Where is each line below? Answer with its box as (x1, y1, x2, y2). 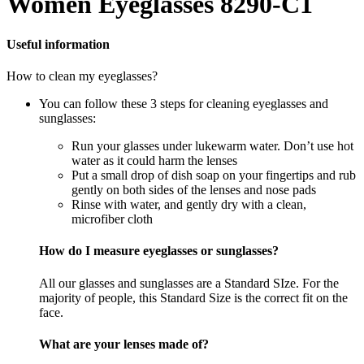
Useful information (6, 37, 110, 51)
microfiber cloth (71, 212, 153, 227)
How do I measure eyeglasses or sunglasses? (39, 244, 279, 258)
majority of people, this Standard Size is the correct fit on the (39, 290, 348, 305)
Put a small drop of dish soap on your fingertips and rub (71, 168, 356, 183)
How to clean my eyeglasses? (6, 69, 158, 84)
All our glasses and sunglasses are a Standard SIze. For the (39, 275, 339, 290)
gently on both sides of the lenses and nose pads (71, 183, 316, 197)
